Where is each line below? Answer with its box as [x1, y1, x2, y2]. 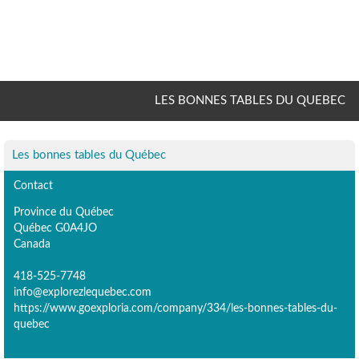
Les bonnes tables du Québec [12, 148, 166, 161]
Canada [14, 237, 50, 250]
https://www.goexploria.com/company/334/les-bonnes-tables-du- [14, 301, 337, 314]
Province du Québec [14, 205, 114, 218]
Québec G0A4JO [14, 221, 97, 234]
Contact [14, 179, 53, 192]
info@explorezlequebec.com [14, 285, 151, 298]
